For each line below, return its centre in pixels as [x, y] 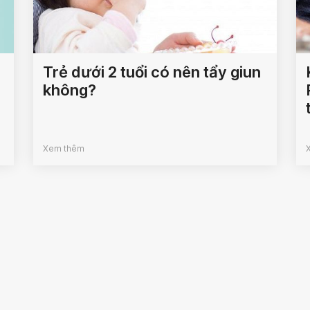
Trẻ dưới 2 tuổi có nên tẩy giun [152, 72]
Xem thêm [64, 149]
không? [70, 90]
